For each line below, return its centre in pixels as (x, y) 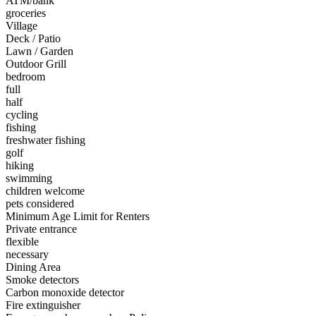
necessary (27, 255)
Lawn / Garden (39, 51)
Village (22, 26)
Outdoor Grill (36, 64)
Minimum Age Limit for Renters (78, 217)
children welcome (45, 191)
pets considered (40, 204)
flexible (22, 242)
